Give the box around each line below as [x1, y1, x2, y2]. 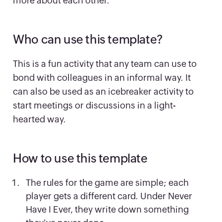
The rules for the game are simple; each [26, 177, 189, 188]
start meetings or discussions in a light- [13, 100, 176, 111]
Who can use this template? [13, 33, 163, 47]
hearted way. [13, 114, 66, 125]
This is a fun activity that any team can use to [13, 58, 197, 69]
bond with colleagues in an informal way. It [13, 72, 191, 83]
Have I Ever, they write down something [26, 204, 189, 215]
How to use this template [13, 152, 148, 166]
